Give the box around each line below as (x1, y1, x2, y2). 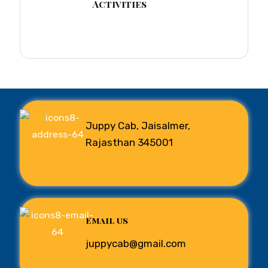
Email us (86, 214, 128, 226)
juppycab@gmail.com (86, 237, 186, 249)
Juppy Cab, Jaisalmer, (86, 120, 190, 132)
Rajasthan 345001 (86, 136, 173, 148)
